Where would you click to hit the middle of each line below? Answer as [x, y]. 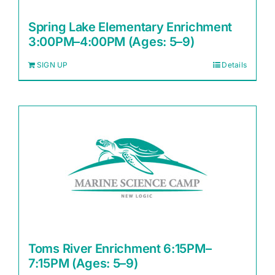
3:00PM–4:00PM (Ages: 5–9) [111, 42]
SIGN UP [52, 65]
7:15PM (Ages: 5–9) [83, 263]
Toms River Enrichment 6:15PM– [120, 249]
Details [234, 65]
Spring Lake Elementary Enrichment [130, 27]
